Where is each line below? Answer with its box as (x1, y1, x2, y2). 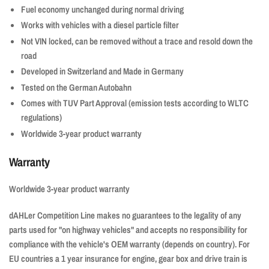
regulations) (21, 111, 62, 124)
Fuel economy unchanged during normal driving (21, 2, 184, 16)
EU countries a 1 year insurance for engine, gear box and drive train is (9, 252, 247, 265)
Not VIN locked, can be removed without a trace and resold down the (21, 34, 253, 47)
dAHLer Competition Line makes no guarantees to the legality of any (9, 209, 241, 222)
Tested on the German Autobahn (21, 80, 131, 94)
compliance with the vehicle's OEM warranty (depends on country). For (9, 238, 250, 251)
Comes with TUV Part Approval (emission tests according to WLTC (21, 97, 249, 110)
